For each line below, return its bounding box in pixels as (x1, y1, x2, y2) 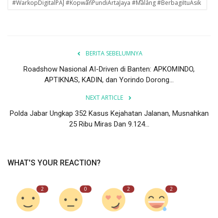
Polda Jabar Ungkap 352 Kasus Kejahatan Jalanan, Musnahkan (9, 109, 209, 118)
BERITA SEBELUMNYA (85, 49, 143, 57)
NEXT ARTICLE (85, 93, 123, 102)
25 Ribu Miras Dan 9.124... (69, 119, 149, 128)
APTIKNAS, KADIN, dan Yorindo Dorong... (44, 75, 174, 84)
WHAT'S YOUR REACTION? (7, 158, 101, 167)
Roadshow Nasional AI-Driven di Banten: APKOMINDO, (23, 64, 195, 73)
